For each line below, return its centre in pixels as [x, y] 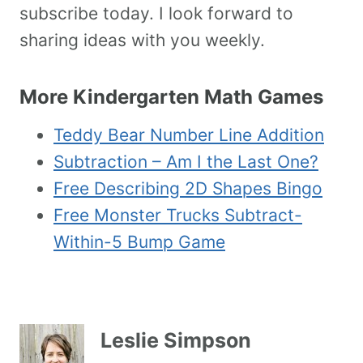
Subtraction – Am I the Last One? [186, 162]
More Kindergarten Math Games [171, 97]
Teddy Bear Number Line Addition [189, 135]
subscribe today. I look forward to [156, 14]
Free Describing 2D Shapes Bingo [188, 189]
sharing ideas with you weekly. [142, 41]
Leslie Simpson [176, 340]
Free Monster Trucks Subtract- [178, 216]
